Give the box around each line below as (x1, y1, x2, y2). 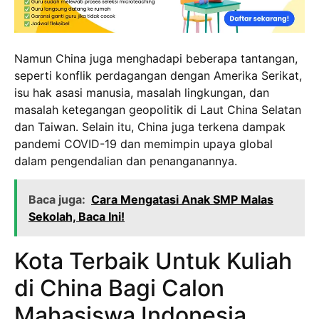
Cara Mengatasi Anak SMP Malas (91, 192, 273, 206)
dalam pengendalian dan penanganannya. (14, 153, 237, 168)
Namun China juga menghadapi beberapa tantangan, (14, 51, 298, 66)
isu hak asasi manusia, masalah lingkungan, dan (14, 85, 269, 100)
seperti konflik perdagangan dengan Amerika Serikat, (14, 68, 302, 83)
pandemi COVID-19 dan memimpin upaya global (14, 136, 273, 151)
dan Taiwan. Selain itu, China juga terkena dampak (14, 119, 286, 134)
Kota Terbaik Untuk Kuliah (14, 246, 292, 275)
